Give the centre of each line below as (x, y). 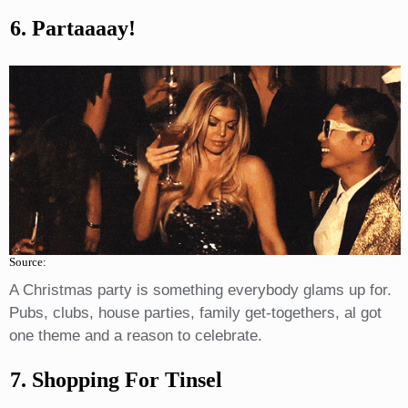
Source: (27, 261)
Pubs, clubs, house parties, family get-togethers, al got (195, 312)
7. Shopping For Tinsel (116, 379)
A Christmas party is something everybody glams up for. (200, 290)
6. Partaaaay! (72, 28)
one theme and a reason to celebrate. (135, 335)
